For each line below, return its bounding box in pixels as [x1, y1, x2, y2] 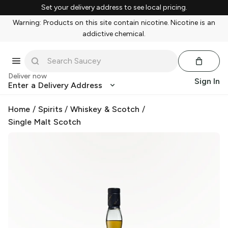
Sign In [194, 76, 220, 86]
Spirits [38, 104, 63, 114]
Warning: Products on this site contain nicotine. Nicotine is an [12, 18, 216, 27]
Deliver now [8, 72, 47, 80]
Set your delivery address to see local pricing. [41, 3, 187, 12]
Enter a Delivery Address [8, 80, 103, 90]
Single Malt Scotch [8, 117, 81, 127]
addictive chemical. [82, 30, 146, 38]
